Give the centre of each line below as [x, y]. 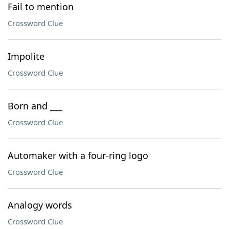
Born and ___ [35, 106]
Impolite [26, 56]
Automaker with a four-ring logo [78, 155]
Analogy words [40, 205]
